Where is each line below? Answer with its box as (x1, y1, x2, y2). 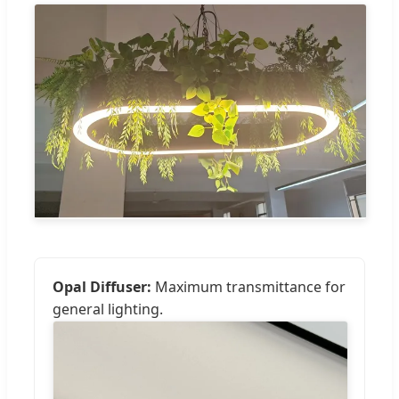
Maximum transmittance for (151, 277, 346, 297)
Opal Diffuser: (53, 277, 151, 297)
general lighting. (53, 299, 163, 320)
